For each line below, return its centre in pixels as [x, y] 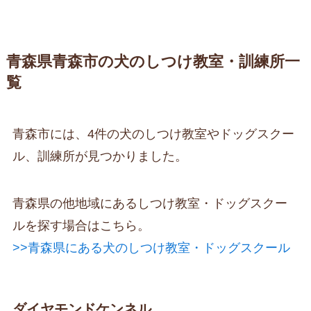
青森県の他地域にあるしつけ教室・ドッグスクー [150, 204]
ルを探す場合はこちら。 [81, 226]
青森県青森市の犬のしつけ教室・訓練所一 [153, 62]
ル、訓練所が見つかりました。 [100, 157]
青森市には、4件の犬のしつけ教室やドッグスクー [153, 134]
